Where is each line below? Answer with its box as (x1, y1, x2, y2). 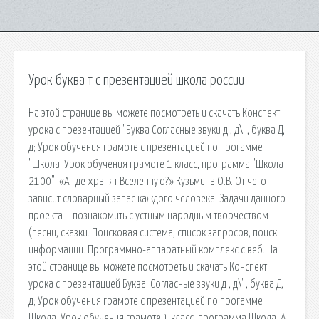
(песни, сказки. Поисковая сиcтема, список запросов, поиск (28, 226, 277, 239)
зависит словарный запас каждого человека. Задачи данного (28, 192, 286, 204)
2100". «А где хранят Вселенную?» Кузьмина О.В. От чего (28, 175, 266, 187)
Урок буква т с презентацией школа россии (28, 73, 244, 88)
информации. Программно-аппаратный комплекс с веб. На (28, 244, 278, 256)
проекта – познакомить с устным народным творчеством (28, 209, 268, 221)
